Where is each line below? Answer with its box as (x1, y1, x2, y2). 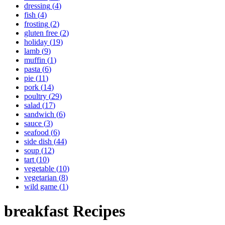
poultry (24, 92, 47, 100)
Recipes (69, 202, 125, 220)
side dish (24, 137, 52, 146)
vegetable (24, 164, 54, 173)
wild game (24, 182, 57, 191)
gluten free (24, 29, 58, 37)
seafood (24, 128, 49, 137)
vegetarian (24, 173, 57, 182)
